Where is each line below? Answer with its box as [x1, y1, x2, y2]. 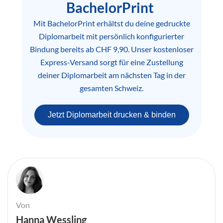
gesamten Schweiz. [80, 83, 143, 93]
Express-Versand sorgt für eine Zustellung [40, 57, 183, 67]
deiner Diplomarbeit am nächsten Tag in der [37, 70, 186, 80]
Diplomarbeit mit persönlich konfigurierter [39, 31, 184, 41]
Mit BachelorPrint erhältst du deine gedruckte [33, 18, 190, 28]
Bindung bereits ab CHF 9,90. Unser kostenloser [29, 44, 194, 54]
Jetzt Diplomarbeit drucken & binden [47, 110, 176, 119]
